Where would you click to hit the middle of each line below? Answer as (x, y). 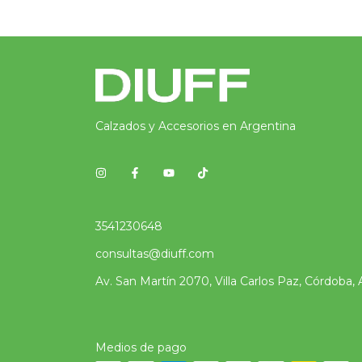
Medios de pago (141, 348)
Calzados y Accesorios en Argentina (196, 126)
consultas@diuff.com (155, 254)
